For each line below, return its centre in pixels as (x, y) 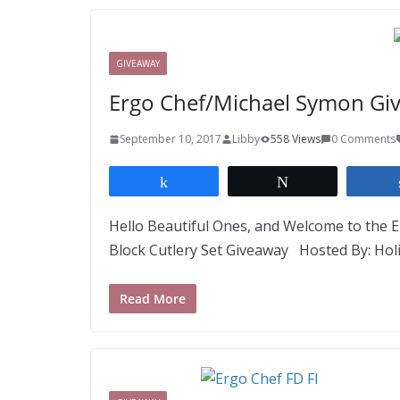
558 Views (296, 139)
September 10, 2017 (171, 139)
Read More (153, 299)
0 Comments (363, 139)
